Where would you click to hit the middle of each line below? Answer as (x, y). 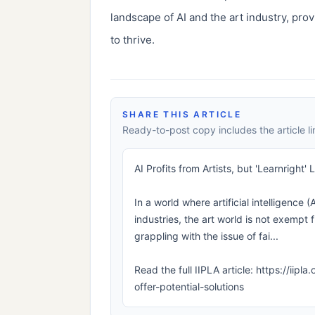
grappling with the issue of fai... (206, 236)
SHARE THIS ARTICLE (182, 114)
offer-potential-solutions (189, 286)
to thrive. (133, 39)
